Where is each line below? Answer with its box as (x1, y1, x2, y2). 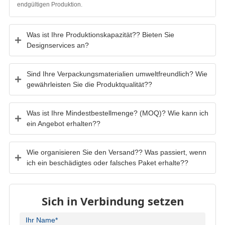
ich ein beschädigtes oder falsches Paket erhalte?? (26, 158, 188, 167)
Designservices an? (26, 41, 89, 49)
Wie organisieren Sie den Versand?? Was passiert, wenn (26, 148, 206, 156)
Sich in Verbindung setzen (41, 193, 184, 208)
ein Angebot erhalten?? (26, 119, 100, 128)
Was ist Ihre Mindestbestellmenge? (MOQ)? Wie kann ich (26, 108, 208, 117)
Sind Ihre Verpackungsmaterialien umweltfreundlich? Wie (26, 69, 207, 78)
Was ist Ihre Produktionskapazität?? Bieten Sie (26, 30, 174, 39)
